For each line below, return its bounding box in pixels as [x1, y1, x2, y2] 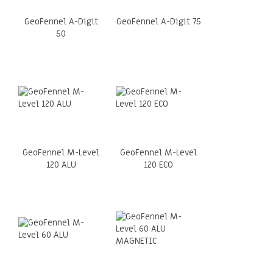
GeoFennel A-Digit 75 [116, 16, 201, 27]
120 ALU [46, 159, 76, 171]
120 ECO [144, 159, 173, 171]
